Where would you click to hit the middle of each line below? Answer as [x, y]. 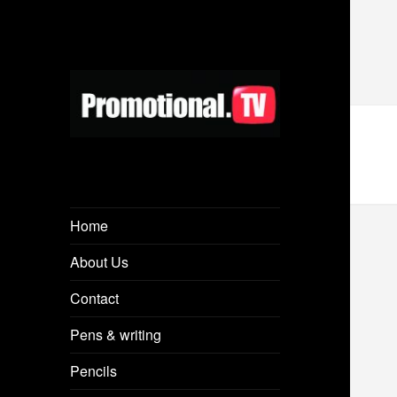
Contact [95, 298]
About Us [100, 261]
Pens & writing [116, 334]
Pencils [94, 370]
